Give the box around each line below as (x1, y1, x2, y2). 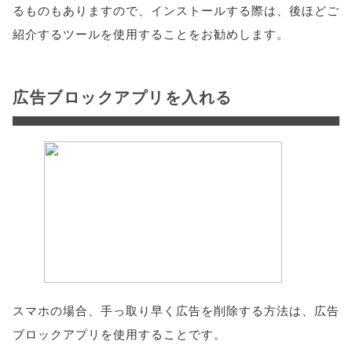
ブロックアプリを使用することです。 (13, 325, 226, 342)
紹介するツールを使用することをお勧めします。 (13, 25, 289, 42)
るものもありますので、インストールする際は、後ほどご (13, 2, 339, 18)
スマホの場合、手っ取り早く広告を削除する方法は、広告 (13, 302, 339, 318)
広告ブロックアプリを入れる (13, 85, 233, 108)
